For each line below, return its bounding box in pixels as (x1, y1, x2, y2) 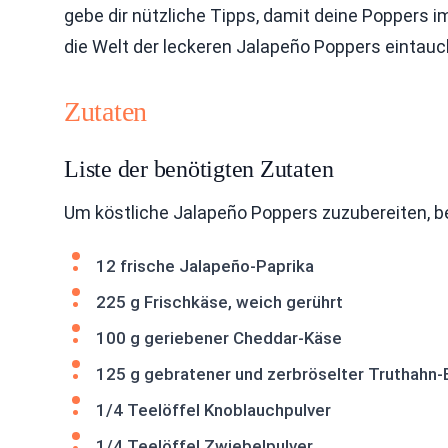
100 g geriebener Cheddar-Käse (96, 328, 342, 348)
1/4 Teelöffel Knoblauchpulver (96, 400, 331, 420)
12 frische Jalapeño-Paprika (96, 256, 314, 276)
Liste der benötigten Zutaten (64, 156, 334, 182)
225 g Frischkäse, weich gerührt (96, 292, 343, 312)
